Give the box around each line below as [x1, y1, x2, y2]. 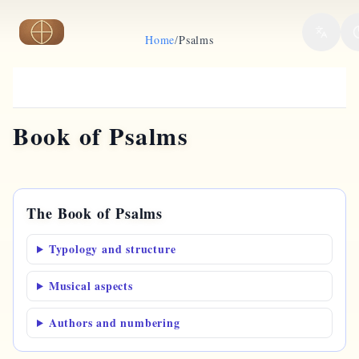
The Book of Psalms [26, 203, 163, 224]
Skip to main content [18, 22, 135, 40]
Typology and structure [48, 240, 176, 257]
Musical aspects [48, 277, 133, 294]
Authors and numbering [48, 314, 180, 331]
